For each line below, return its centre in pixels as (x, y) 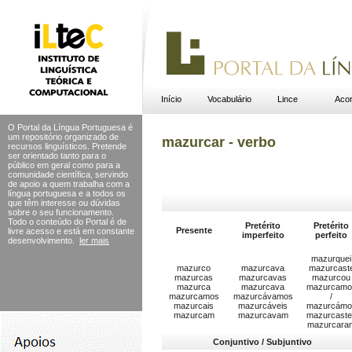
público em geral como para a (64, 165)
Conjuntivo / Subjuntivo (262, 342)
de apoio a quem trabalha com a (69, 184)
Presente (194, 231)
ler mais (94, 240)
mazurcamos (194, 297)
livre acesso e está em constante (71, 231)
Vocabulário (230, 99)
